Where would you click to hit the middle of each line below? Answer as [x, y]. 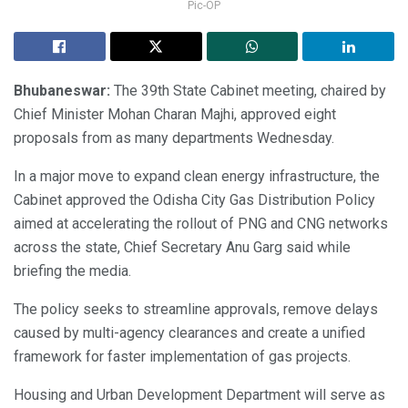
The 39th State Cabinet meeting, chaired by [248, 90]
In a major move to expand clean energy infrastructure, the [197, 176]
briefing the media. [72, 270]
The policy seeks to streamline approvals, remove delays [196, 309]
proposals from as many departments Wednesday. [174, 138]
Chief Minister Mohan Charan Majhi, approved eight [175, 114]
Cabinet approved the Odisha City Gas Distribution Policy [194, 199]
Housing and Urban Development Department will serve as [199, 394]
